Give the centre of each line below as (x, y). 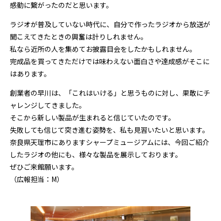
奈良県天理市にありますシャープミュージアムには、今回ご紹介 (110, 142)
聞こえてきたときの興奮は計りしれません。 (79, 36)
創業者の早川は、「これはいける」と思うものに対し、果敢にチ (110, 92)
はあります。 (30, 73)
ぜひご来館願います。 (44, 166)
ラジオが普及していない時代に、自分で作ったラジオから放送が (110, 24)
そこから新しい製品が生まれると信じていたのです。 (92, 117)
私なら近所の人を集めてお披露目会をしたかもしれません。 (103, 49)
